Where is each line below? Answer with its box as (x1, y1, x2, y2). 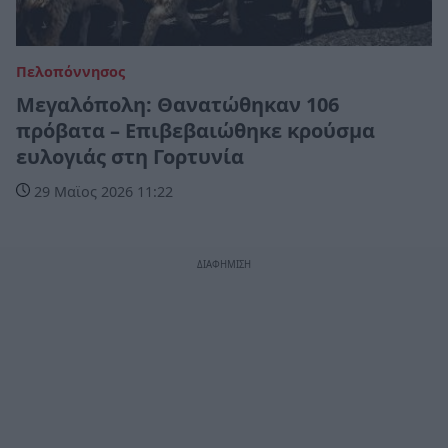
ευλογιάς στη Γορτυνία (16, 142, 244, 170)
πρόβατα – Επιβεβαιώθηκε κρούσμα (16, 116, 375, 144)
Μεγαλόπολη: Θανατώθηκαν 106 (16, 90, 339, 118)
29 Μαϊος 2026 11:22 (30, 181, 173, 201)
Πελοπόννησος (16, 61, 125, 81)
